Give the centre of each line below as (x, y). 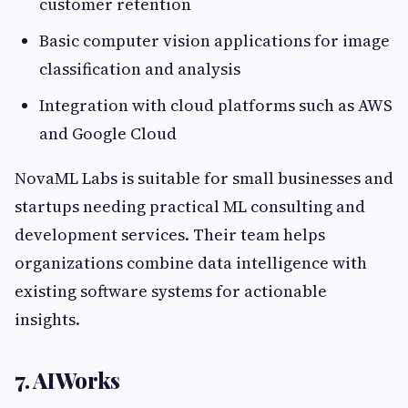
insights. (47, 320)
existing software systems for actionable (171, 291)
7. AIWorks (67, 380)
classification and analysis (140, 69)
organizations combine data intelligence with (191, 263)
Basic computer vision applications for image (214, 41)
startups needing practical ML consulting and (190, 207)
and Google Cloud (108, 134)
